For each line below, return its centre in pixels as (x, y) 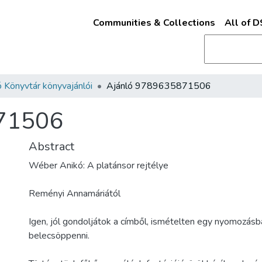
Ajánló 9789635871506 (159, 86)
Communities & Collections (154, 23)
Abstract (51, 146)
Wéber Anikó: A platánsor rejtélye (99, 166)
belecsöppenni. (59, 236)
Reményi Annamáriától (75, 194)
